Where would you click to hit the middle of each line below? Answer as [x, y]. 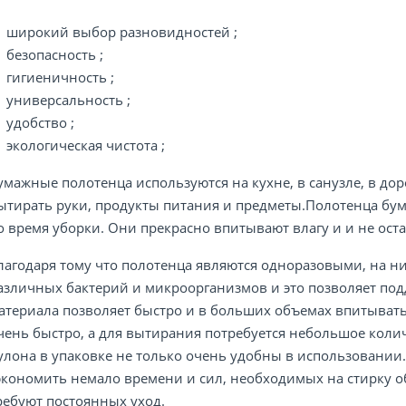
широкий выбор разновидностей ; [122, 32]
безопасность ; [55, 54]
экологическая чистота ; [86, 145]
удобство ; [40, 122]
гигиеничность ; [60, 77]
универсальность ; [68, 100]
